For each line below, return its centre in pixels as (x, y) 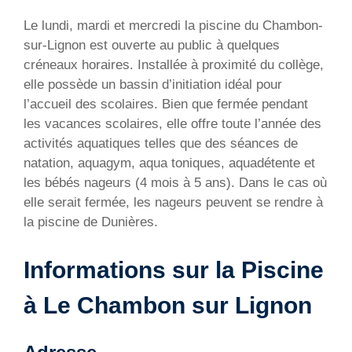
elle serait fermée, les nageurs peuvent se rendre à (173, 203)
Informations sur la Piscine (174, 269)
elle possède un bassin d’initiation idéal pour (153, 85)
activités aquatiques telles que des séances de (161, 144)
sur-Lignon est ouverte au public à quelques (152, 46)
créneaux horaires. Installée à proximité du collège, (174, 65)
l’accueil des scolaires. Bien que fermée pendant (166, 104)
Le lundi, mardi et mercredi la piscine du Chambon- (173, 26)
